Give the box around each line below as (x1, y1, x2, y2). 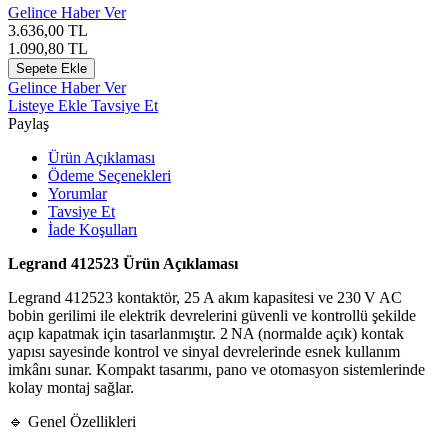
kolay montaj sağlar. (8, 378, 134, 396)
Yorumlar (48, 184, 107, 202)
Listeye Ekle (8, 96, 91, 114)
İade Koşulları (48, 220, 137, 238)
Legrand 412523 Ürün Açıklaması (8, 254, 238, 272)
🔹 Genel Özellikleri (8, 412, 136, 430)
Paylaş (8, 114, 49, 132)
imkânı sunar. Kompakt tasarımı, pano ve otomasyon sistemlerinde (8, 360, 425, 378)
